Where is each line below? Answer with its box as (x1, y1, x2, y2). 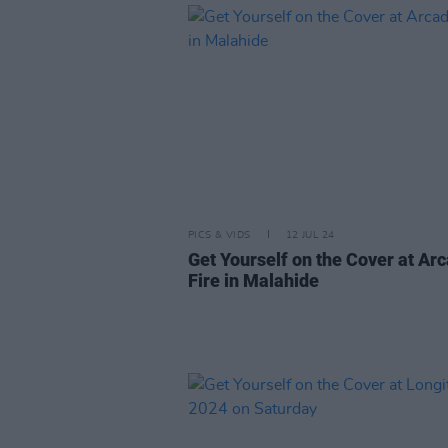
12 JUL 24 (285, 230, 335, 240)
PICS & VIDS (188, 230, 251, 240)
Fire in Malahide (188, 270, 319, 291)
